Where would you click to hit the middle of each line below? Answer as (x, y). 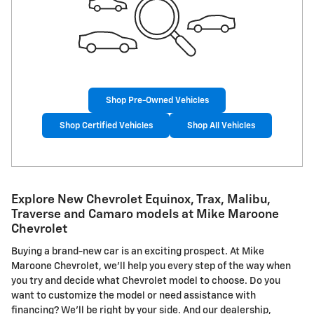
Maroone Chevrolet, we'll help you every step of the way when (151, 266)
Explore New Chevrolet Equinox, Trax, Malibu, (141, 200)
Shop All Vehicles (221, 125)
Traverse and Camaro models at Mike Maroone (145, 215)
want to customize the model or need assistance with (134, 295)
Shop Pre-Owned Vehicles (157, 100)
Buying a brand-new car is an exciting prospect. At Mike (138, 251)
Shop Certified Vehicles (106, 125)
